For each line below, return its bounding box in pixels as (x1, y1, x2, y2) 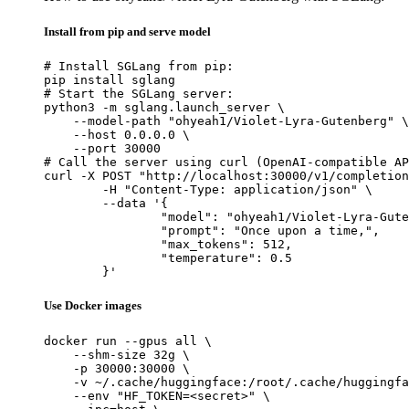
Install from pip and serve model (44, 25, 211, 39)
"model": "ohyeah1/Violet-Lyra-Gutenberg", (44, 210, 161, 225)
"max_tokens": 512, (44, 237, 161, 252)
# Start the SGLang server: (44, 87, 234, 101)
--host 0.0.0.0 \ (44, 128, 190, 142)
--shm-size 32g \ (44, 347, 190, 362)
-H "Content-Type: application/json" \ (44, 183, 102, 197)
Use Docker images (44, 299, 142, 313)
